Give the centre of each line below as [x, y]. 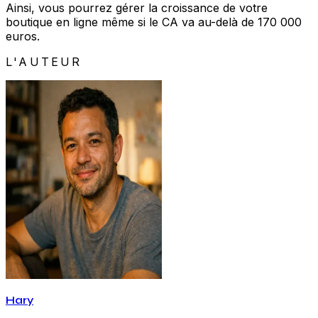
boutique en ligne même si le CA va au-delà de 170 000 [154, 22]
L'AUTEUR [44, 62]
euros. [23, 37]
